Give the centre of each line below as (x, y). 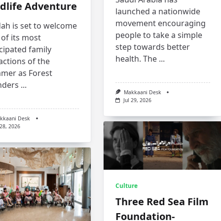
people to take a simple (159, 35)
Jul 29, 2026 (138, 100)
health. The (136, 58)
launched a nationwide (158, 11)
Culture (127, 185)
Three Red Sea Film (162, 201)
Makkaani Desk (143, 92)
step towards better (153, 47)
